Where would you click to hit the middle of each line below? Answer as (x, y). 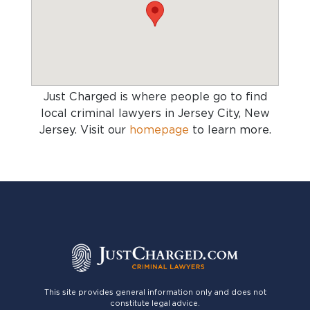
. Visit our (102, 130)
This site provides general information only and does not (155, 292)
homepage (159, 130)
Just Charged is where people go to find (155, 97)
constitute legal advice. (155, 303)
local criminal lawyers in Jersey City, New (155, 113)
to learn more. (230, 130)
